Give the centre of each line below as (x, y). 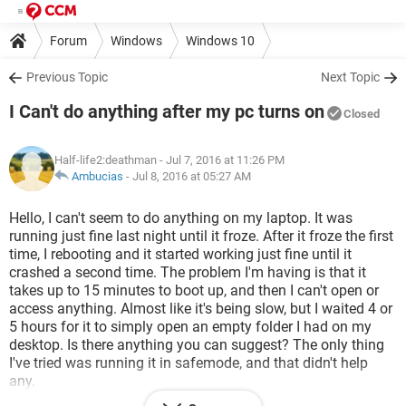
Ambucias (97, 176)
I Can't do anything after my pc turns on (167, 111)
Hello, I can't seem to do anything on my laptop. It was (181, 218)
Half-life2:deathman (106, 160)
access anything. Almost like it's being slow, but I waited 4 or (201, 309)
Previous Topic (67, 77)
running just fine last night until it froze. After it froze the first (201, 236)
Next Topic (350, 77)
